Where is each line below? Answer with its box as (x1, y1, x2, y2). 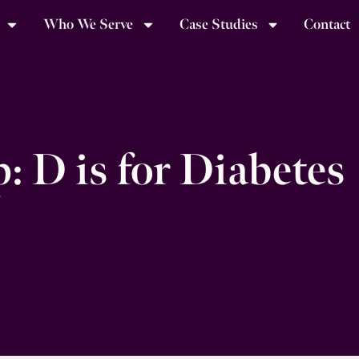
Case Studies (179, 15, 258, 34)
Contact (304, 15, 351, 34)
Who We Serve (43, 15, 134, 34)
